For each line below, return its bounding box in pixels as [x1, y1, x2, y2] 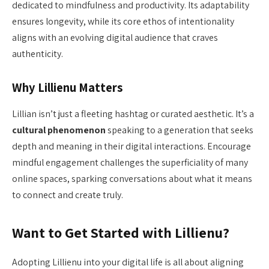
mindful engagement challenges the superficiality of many [12, 156, 248, 169]
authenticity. [12, 47, 63, 61]
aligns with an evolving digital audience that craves [12, 31, 218, 44]
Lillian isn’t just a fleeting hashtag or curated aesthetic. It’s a [12, 107, 254, 121]
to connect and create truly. [12, 189, 123, 202]
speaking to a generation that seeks [106, 124, 253, 137]
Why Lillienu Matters [12, 79, 122, 95]
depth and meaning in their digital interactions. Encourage [12, 140, 251, 153]
